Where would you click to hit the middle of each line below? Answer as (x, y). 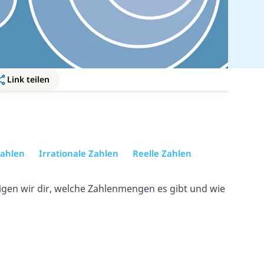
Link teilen (29, 79)
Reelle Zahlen (162, 153)
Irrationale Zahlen (78, 153)
